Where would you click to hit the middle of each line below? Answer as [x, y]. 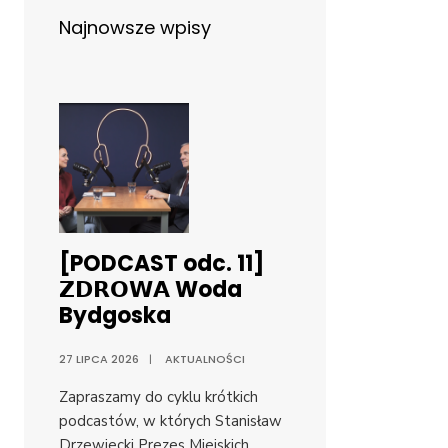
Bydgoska [115, 316]
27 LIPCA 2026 [99, 359]
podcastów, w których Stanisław [170, 421]
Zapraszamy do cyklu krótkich [158, 397]
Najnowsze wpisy [135, 28]
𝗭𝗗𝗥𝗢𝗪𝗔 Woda [150, 290]
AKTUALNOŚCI [205, 359]
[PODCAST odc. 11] [161, 264]
